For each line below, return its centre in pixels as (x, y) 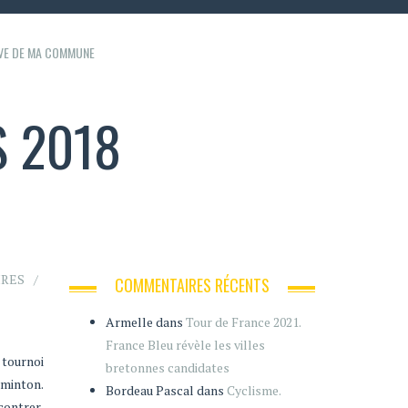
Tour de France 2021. (243, 322)
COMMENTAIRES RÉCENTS (192, 285)
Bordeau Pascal (150, 390)
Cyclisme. (254, 390)
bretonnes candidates (168, 367)
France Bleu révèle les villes (185, 345)
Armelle (129, 322)
